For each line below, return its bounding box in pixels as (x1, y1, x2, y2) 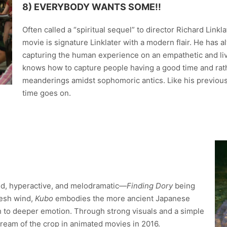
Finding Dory (127, 181, 175, 191)
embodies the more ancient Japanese (53, 194, 190, 204)
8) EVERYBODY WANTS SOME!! (22, 2, 161, 13)
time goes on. (22, 88, 71, 98)
